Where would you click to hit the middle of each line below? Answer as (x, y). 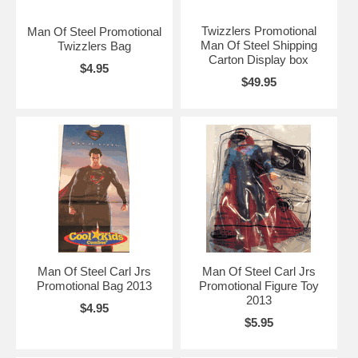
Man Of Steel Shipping (259, 45)
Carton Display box (259, 59)
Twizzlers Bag (94, 46)
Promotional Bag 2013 (94, 285)
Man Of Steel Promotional (94, 31)
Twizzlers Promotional (259, 30)
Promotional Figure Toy (259, 285)
